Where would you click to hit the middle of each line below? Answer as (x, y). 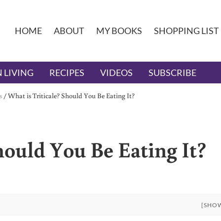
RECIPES (67, 73)
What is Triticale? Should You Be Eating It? (71, 96)
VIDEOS (116, 73)
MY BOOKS (119, 31)
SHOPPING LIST (186, 31)
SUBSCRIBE (172, 73)
